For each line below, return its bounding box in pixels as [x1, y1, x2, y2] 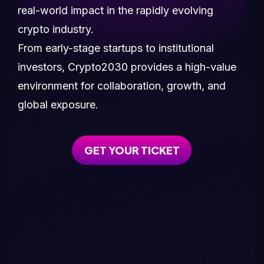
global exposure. [18, 98, 98, 111]
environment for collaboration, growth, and [18, 80, 226, 92]
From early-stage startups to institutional [18, 42, 214, 54]
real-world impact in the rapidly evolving [18, 4, 213, 16]
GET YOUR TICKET [84, 143, 180, 157]
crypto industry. [18, 23, 94, 35]
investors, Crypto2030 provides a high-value [18, 61, 236, 73]
